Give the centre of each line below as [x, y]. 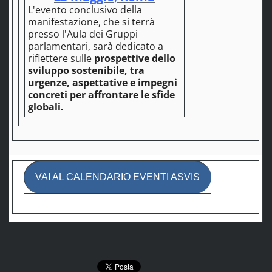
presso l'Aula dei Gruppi [83, 34]
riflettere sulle [61, 59]
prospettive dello [134, 59]
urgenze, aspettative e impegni [102, 83]
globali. [46, 107]
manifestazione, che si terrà [91, 22]
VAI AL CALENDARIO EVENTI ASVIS [117, 177]
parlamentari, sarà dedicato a [95, 46]
